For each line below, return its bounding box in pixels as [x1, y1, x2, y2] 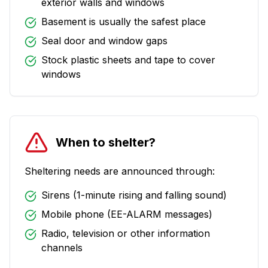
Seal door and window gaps [41, 35, 167, 47]
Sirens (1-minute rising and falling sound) [41, 189, 227, 201]
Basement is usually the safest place [41, 16, 206, 28]
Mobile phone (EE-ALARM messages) [41, 208, 212, 220]
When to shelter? [56, 135, 156, 150]
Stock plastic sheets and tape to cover [41, 54, 215, 66]
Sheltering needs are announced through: [25, 165, 215, 177]
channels [41, 242, 83, 254]
